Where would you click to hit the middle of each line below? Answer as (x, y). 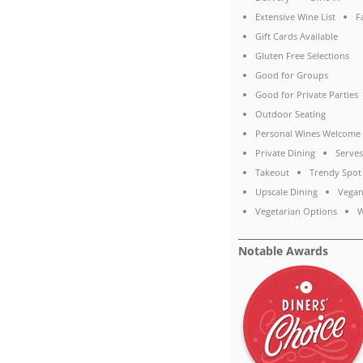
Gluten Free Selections (302, 56)
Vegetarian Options (296, 211)
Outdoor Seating (290, 114)
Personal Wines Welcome (307, 134)
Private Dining (285, 153)
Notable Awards (284, 251)
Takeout (272, 173)
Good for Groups (291, 75)
